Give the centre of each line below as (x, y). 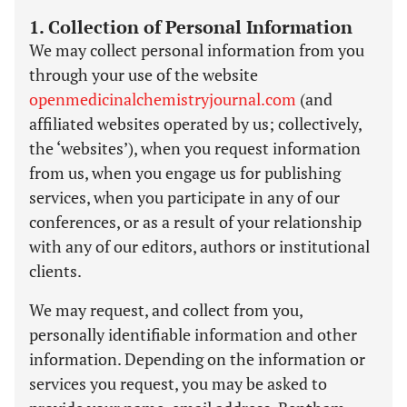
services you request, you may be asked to (178, 383)
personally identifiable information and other (193, 334)
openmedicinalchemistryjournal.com (163, 99)
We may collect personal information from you (197, 50)
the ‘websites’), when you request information (195, 148)
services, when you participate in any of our (184, 197)
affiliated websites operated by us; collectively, (195, 124)
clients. (55, 271)
